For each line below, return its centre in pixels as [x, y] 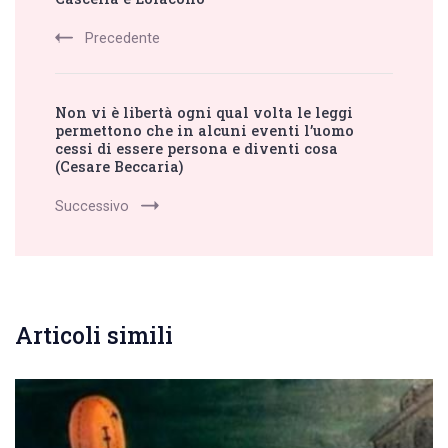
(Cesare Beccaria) [119, 167]
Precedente [122, 38]
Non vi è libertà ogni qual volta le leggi [204, 113]
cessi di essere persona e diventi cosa [196, 149]
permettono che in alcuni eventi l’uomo [204, 131]
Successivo [92, 206]
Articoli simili [94, 335]
